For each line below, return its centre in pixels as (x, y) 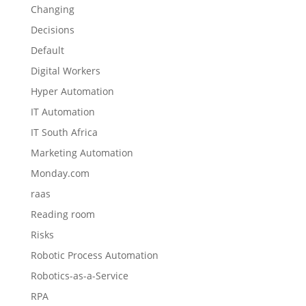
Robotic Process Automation (94, 255)
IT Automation (62, 112)
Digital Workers (65, 71)
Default (47, 50)
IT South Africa (64, 132)
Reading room (62, 214)
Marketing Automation (82, 153)
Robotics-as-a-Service (79, 276)
